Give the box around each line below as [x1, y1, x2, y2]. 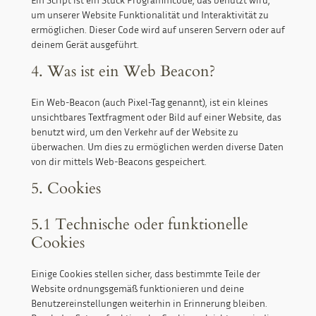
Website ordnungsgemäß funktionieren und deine [30, 282, 244, 295]
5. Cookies [30, 178, 101, 200]
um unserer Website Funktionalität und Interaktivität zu [30, 8, 269, 21]
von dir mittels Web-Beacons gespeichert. [30, 155, 207, 168]
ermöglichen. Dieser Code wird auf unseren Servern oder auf [30, 23, 285, 36]
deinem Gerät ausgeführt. [30, 38, 139, 51]
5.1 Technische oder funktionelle [30, 214, 248, 236]
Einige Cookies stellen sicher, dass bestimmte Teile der [30, 267, 260, 280]
